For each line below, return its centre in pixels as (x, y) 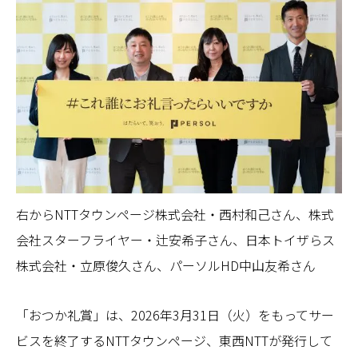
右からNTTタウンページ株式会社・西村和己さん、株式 (175, 214)
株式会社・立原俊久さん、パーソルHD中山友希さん (166, 265)
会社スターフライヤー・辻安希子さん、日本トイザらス (175, 239)
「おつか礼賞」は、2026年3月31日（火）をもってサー (175, 314)
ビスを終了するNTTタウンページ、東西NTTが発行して (174, 340)
